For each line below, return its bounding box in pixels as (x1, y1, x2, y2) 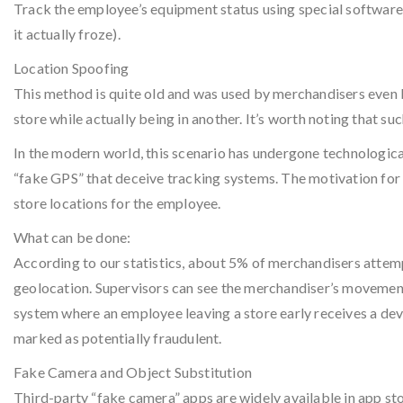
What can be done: (13, 228, 131, 246)
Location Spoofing (13, 59, 130, 76)
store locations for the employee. (13, 194, 221, 211)
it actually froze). (13, 25, 121, 42)
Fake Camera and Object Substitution (13, 363, 252, 381)
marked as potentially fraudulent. (13, 329, 222, 346)
